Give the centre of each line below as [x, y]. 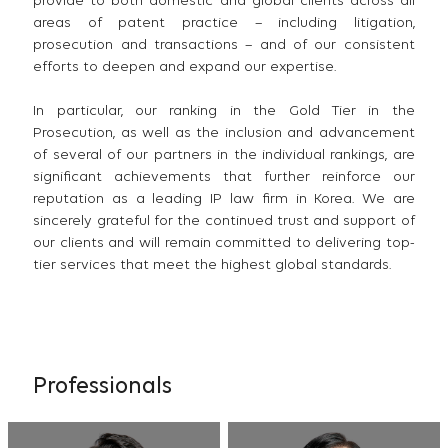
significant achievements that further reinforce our [224, 178]
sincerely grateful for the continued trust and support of [224, 222]
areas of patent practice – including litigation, [224, 24]
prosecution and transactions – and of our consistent [224, 46]
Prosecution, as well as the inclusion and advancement [224, 134]
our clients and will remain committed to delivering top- [224, 244]
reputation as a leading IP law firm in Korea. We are [224, 200]
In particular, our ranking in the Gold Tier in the [224, 112]
